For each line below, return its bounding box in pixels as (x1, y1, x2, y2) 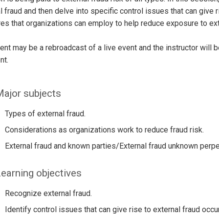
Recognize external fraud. (4, 188, 92, 198)
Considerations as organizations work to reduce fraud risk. (4, 125, 204, 134)
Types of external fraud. (4, 109, 86, 118)
